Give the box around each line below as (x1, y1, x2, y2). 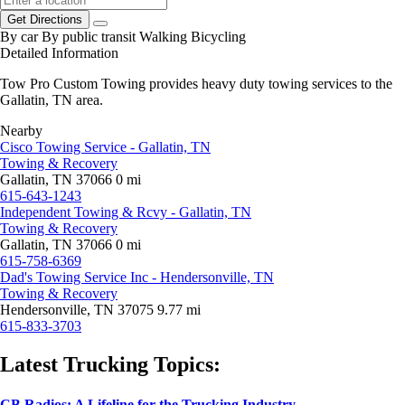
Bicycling (191, 29, 246, 45)
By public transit (42, 29, 136, 45)
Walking (139, 29, 187, 45)
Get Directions (7, 13, 82, 27)
